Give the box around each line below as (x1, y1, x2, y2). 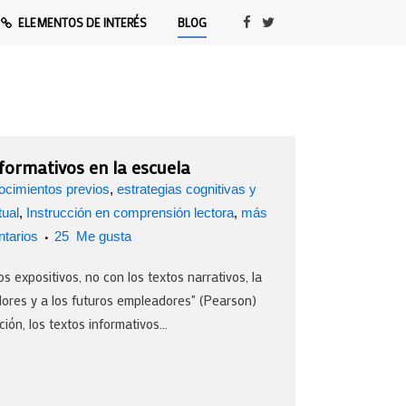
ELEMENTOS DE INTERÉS (18, 14, 147, 30)
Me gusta (72, 228, 131, 244)
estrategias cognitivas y (117, 181, 256, 197)
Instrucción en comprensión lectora (26, 205, 234, 220)
